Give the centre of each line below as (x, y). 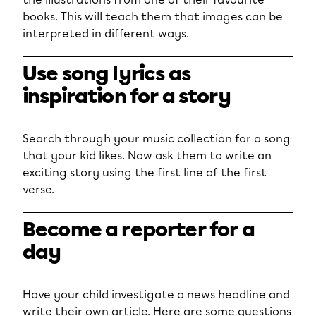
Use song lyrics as (107, 74)
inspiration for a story (127, 97)
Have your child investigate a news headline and (156, 294)
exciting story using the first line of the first (145, 172)
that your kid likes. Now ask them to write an (147, 156)
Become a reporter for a (139, 230)
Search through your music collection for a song (157, 139)
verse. (38, 189)
